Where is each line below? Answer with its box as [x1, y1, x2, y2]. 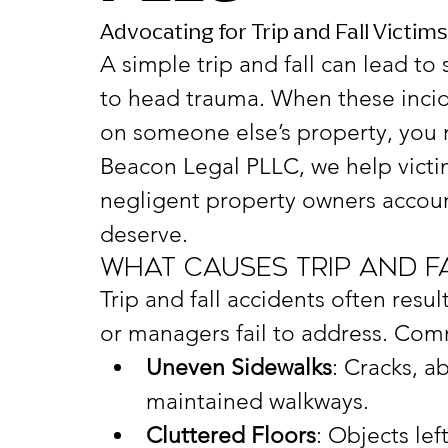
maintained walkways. [146, 388, 369, 415]
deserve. [100, 221, 188, 248]
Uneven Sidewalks [146, 354, 332, 381]
